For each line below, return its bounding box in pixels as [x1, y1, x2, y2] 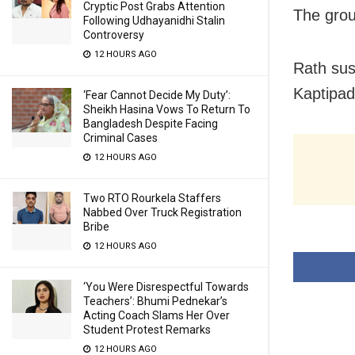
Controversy [83, 29, 144, 41]
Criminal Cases [83, 132, 158, 144]
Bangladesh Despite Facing [83, 117, 218, 130]
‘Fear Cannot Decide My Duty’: [83, 89, 231, 101]
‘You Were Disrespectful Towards [83, 281, 249, 293]
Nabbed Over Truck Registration [83, 206, 242, 219]
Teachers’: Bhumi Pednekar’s [83, 295, 227, 307]
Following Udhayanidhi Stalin [83, 14, 225, 27]
